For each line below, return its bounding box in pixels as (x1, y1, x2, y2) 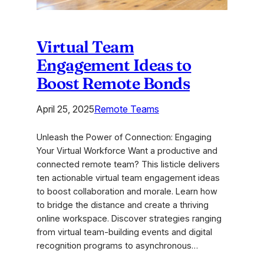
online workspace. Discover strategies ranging (36, 213, 222, 224)
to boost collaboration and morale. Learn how (36, 186, 217, 197)
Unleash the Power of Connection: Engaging (36, 131, 212, 143)
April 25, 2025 (36, 103, 94, 115)
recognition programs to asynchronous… (36, 240, 198, 251)
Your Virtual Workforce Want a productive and (36, 145, 217, 156)
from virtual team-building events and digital (36, 226, 212, 237)
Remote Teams (94, 103, 159, 115)
